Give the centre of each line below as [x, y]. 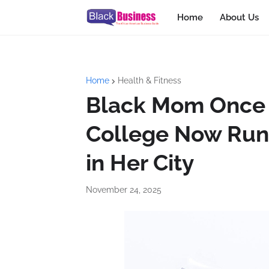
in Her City [140, 163]
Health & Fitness [150, 80]
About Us [239, 17]
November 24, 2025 [124, 190]
